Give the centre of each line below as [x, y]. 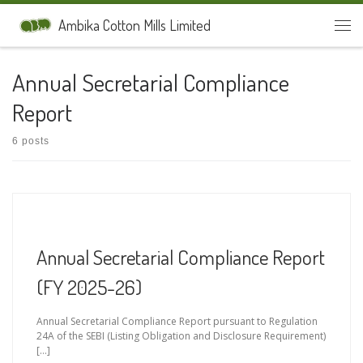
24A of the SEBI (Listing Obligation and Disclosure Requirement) [181, 335]
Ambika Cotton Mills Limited [134, 26]
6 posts [31, 141]
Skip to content [56, 22]
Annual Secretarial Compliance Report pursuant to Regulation [177, 321]
